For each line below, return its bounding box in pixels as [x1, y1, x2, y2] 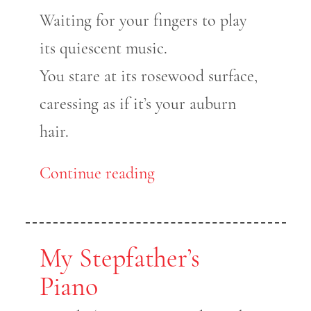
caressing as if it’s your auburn [39, 94, 236, 115]
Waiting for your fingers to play [39, 10, 246, 31]
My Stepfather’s [39, 242, 200, 275]
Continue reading [39, 163, 155, 184]
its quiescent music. [39, 38, 167, 59]
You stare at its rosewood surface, [39, 66, 258, 87]
